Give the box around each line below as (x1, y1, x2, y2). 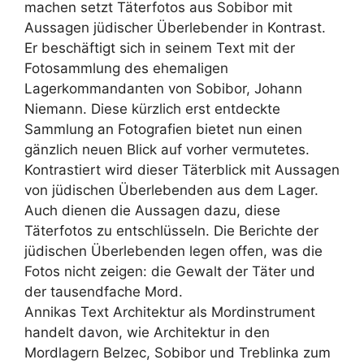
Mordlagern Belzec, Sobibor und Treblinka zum (24, 344, 331, 362)
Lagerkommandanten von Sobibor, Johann (24, 80, 302, 97)
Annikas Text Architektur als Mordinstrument (24, 304, 315, 321)
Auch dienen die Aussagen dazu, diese (24, 202, 280, 219)
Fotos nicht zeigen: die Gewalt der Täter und (24, 263, 315, 280)
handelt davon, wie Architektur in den (24, 324, 270, 341)
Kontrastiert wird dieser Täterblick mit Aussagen (24, 162, 340, 179)
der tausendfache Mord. (24, 284, 183, 301)
